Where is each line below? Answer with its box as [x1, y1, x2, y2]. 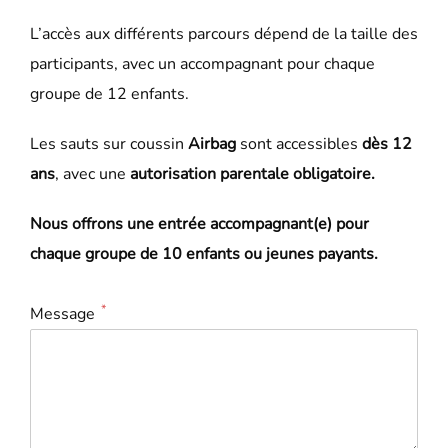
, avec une [55, 163, 130, 186]
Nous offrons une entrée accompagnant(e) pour [30, 213, 369, 236]
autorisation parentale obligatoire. [130, 163, 375, 186]
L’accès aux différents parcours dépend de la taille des [30, 23, 418, 46]
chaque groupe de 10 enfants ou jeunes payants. [30, 243, 378, 266]
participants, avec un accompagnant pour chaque [30, 53, 375, 76]
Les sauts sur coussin [30, 133, 188, 156]
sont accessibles [236, 133, 362, 156]
